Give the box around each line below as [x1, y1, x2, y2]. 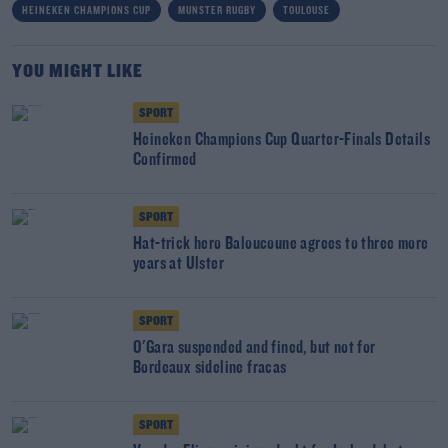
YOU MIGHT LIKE [12, 62, 143, 82]
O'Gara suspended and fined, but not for [133, 339, 376, 358]
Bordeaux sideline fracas [133, 359, 287, 378]
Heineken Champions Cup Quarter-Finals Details [133, 131, 430, 150]
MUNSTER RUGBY [178, 5, 256, 17]
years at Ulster [133, 255, 224, 274]
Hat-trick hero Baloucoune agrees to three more [133, 235, 429, 254]
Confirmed [133, 151, 197, 170]
